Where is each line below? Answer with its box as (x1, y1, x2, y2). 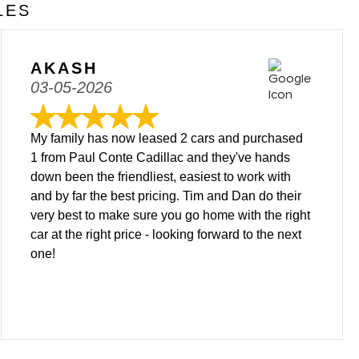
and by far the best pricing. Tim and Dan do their (30, 189, 302, 203)
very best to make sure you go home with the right (30, 208, 311, 222)
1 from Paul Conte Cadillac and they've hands (30, 151, 291, 164)
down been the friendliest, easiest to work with (30, 170, 292, 184)
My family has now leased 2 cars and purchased (30, 131, 304, 145)
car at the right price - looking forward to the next (30, 228, 302, 241)
